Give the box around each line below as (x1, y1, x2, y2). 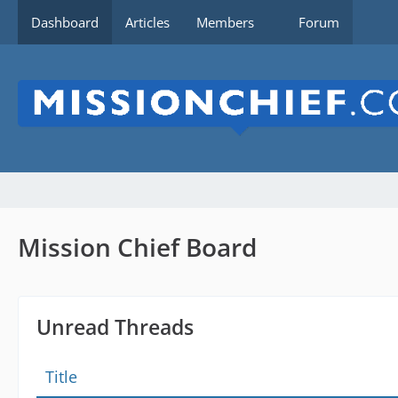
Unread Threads (36, 313, 194, 342)
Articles (125, 13, 170, 31)
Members (196, 13, 254, 31)
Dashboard (31, 13, 99, 31)
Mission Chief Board (18, 230, 257, 265)
